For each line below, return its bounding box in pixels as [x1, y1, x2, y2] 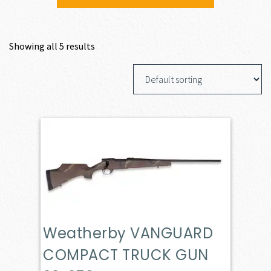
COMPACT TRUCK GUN [43, 244, 209, 265]
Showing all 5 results [9, 40, 95, 53]
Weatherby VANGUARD [43, 223, 214, 243]
